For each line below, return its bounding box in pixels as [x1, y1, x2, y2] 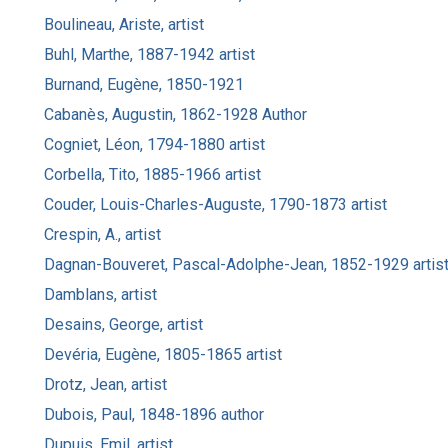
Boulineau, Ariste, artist [44, 14, 204, 34]
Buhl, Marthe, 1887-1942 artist [44, 44, 255, 64]
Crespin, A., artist [44, 224, 161, 244]
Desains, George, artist [44, 314, 203, 334]
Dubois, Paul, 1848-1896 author [44, 404, 264, 424]
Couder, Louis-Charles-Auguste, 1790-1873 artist [44, 194, 387, 214]
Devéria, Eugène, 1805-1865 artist [44, 344, 282, 364]
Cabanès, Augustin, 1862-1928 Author [44, 104, 307, 124]
